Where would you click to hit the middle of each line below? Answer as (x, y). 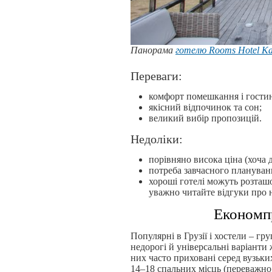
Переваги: (156, 76)
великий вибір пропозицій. (205, 118)
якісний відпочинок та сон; (205, 107)
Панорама (153, 50)
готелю (192, 50)
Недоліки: (157, 139)
